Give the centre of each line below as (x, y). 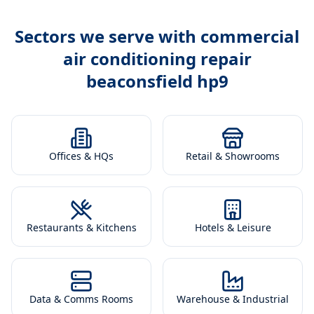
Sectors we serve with (108, 36)
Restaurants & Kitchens (81, 227)
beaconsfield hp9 (157, 81)
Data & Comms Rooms (81, 299)
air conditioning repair (157, 59)
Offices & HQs (81, 156)
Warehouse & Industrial (233, 299)
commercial (250, 36)
